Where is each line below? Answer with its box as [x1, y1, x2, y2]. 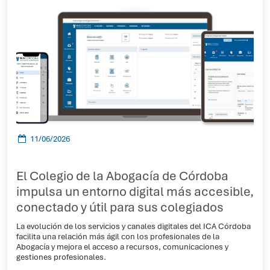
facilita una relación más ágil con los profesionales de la [16, 231, 219, 242]
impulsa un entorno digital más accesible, [16, 183, 254, 199]
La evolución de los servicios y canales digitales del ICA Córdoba [16, 221, 251, 231]
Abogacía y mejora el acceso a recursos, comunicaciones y [16, 241, 228, 252]
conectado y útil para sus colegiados [16, 199, 224, 215]
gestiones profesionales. [16, 251, 106, 262]
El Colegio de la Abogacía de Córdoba [16, 168, 228, 184]
